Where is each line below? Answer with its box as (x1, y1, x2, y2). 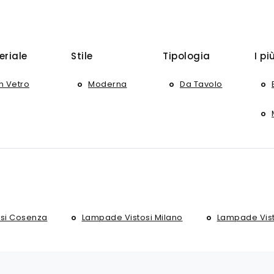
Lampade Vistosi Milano (81, 211, 183, 223)
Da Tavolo (180, 78, 223, 90)
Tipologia (163, 49, 210, 62)
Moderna (88, 78, 127, 90)
